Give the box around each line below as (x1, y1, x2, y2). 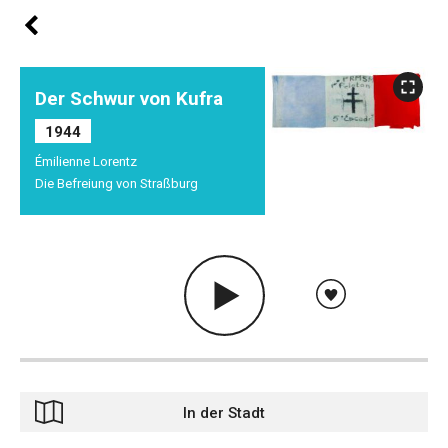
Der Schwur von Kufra (35, 87, 223, 110)
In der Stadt (183, 404, 265, 423)
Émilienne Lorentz (35, 154, 137, 169)
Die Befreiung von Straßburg (35, 176, 198, 191)
